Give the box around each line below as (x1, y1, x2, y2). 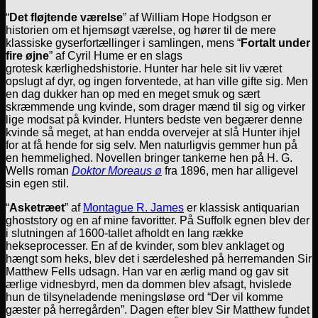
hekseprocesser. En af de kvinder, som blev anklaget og (6, 239, 285, 252)
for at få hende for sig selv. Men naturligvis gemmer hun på (6, 138, 297, 151)
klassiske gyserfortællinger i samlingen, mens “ (6, 36, 241, 49)
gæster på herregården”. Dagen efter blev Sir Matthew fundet (6, 303, 309, 316)
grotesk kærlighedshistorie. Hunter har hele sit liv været (6, 62, 282, 75)
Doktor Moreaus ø (72, 164, 162, 177)
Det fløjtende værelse (9, 11, 123, 23)
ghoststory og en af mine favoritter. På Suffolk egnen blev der (6, 214, 309, 226)
